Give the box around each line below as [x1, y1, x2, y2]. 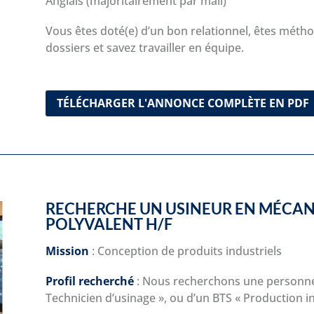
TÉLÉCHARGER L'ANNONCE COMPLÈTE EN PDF [56, 95, 309, 111]
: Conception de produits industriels [88, 243, 282, 259]
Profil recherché [45, 273, 134, 289]
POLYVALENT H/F [45, 214, 172, 233]
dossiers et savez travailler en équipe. [45, 40, 244, 56]
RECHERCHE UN [45, 198, 165, 218]
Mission [45, 243, 89, 259]
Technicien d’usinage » [45, 289, 164, 306]
